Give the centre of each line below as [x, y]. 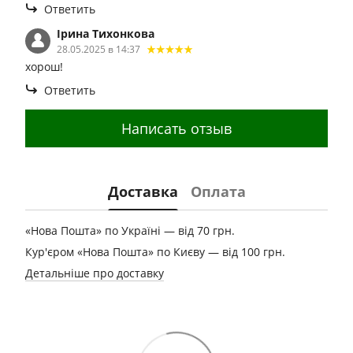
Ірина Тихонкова [106, 33]
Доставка [143, 191]
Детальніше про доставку [95, 273]
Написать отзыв [176, 128]
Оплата [218, 191]
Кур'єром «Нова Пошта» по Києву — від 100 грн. [155, 252]
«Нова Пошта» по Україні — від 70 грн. [130, 230]
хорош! [44, 67]
